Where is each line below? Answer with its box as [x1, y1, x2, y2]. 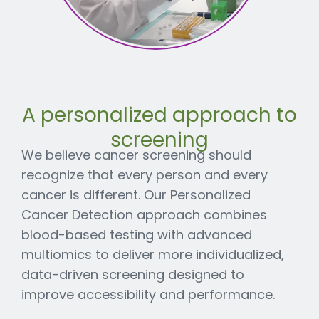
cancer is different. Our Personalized [21, 185, 251, 204]
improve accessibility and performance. [21, 285, 275, 303]
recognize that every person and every [21, 165, 268, 184]
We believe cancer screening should [21, 145, 251, 164]
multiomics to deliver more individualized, [21, 245, 284, 263]
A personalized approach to [22, 100, 297, 129]
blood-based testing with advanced [21, 225, 252, 244]
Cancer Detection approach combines [21, 205, 267, 224]
